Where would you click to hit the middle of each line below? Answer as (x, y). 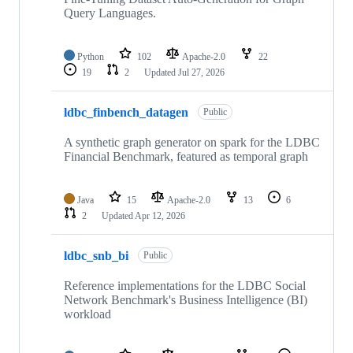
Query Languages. (110, 13)
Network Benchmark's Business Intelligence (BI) (186, 300)
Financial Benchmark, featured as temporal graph (186, 157)
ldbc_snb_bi (96, 255)
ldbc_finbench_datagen (126, 112)
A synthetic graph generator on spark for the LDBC (192, 143)
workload (87, 314)
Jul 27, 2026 (201, 73)
